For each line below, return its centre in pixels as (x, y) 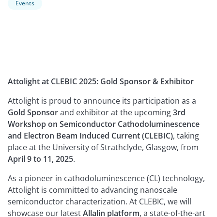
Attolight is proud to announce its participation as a (102, 101)
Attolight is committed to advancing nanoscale (93, 190)
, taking (186, 136)
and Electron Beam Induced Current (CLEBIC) (90, 136)
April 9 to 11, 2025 (40, 159)
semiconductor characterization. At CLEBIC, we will (100, 201)
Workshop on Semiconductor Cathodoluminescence (104, 124)
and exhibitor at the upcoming (116, 112)
